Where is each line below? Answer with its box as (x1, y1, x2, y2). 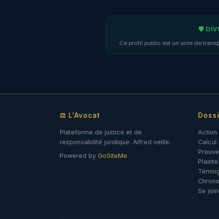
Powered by (60, 152, 98, 160)
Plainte (198, 158, 218, 166)
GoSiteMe (98, 152, 127, 160)
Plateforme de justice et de (60, 129, 142, 136)
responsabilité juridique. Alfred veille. (60, 138, 171, 146)
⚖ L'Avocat (60, 111, 100, 120)
